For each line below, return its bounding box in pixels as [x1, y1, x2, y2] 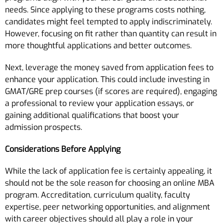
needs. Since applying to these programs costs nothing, [5, 4, 206, 15]
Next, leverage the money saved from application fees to [5, 62, 214, 73]
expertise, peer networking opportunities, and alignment [5, 201, 210, 212]
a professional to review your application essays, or [5, 98, 194, 109]
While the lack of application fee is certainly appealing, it [5, 165, 212, 176]
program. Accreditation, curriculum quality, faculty [5, 189, 190, 200]
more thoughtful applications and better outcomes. [5, 40, 192, 51]
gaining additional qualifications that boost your [5, 110, 179, 120]
